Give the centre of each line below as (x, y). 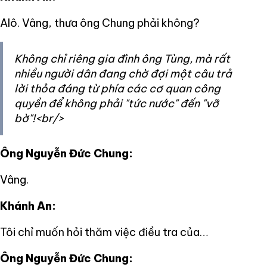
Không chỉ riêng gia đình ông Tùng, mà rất (122, 58)
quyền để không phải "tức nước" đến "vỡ (117, 103)
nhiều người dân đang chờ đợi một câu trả (123, 73)
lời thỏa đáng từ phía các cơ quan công (117, 88)
